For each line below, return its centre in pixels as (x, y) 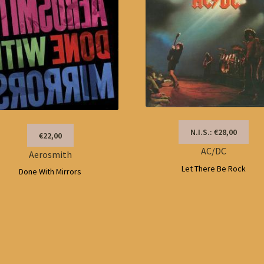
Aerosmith (50, 154)
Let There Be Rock (214, 168)
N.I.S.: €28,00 (214, 132)
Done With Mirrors (50, 172)
